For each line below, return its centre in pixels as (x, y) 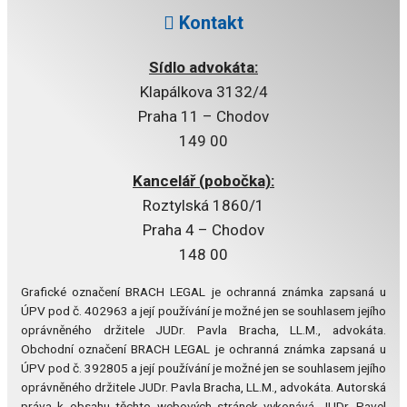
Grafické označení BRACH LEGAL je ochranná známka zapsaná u (203, 292)
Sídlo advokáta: (203, 68)
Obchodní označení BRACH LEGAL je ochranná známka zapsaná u (203, 349)
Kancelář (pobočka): (203, 181)
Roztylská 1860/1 (203, 206)
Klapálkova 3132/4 (203, 92)
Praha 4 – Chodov (203, 230)
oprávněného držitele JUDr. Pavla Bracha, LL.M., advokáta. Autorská (203, 387)
